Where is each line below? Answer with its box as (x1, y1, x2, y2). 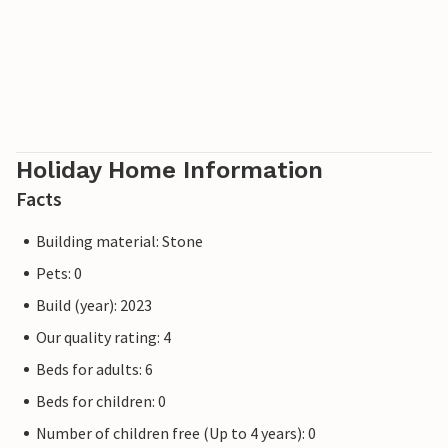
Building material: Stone (36, 231, 203, 252)
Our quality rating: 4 (36, 327, 171, 348)
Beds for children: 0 (36, 391, 166, 412)
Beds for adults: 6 (36, 359, 153, 380)
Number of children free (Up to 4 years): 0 (36, 423, 316, 444)
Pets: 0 (36, 263, 82, 284)
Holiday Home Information (16, 156, 323, 185)
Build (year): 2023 (36, 295, 152, 316)
